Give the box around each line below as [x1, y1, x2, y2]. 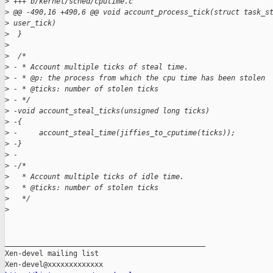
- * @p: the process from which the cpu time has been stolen [9, 74, 265, 83]
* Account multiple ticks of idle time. [9, 172, 184, 182]
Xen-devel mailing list [5, 249, 99, 258]
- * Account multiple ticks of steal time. [9, 63, 188, 72]
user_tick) [9, 19, 56, 28]
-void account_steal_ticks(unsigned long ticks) [9, 107, 210, 116]
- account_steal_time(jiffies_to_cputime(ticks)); [9, 129, 235, 138]
